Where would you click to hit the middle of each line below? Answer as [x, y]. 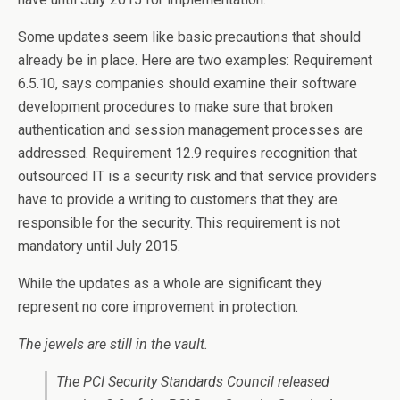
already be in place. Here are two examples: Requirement [195, 60]
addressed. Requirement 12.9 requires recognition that [187, 153]
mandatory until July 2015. [99, 246]
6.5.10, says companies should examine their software [187, 83]
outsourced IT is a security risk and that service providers [197, 176]
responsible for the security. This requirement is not [179, 223]
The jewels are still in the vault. [113, 344]
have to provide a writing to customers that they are [178, 200]
